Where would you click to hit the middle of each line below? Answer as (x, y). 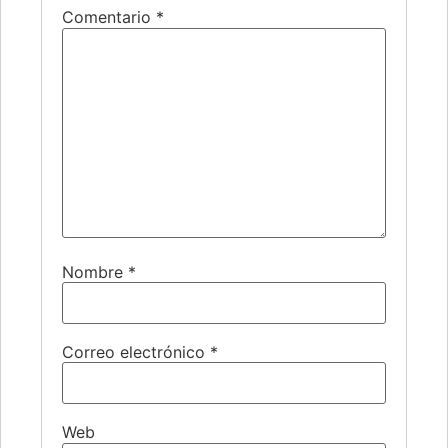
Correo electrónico (136, 351)
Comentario (109, 17)
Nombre (95, 271)
